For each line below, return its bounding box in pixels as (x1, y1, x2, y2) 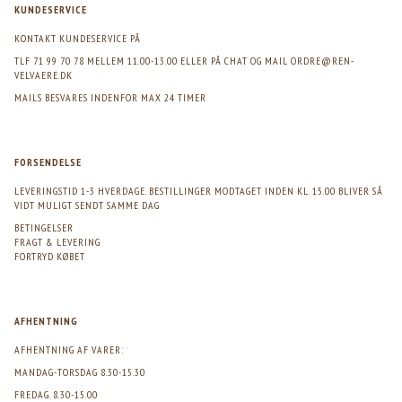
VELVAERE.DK (14, 68, 73, 82)
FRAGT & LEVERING (14, 235, 100, 249)
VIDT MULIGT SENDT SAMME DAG (14, 198, 160, 212)
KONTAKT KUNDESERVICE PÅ (14, 31, 141, 45)
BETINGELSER (14, 221, 74, 234)
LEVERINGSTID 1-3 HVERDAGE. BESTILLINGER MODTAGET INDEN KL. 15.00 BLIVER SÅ (14, 184, 383, 197)
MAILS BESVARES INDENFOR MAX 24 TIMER (14, 91, 206, 104)
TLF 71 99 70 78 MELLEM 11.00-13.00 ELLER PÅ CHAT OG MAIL (14, 54, 291, 67)
